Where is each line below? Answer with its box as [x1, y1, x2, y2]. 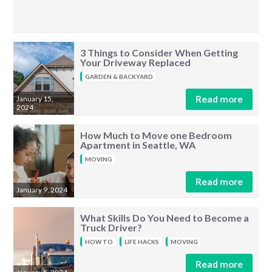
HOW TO [85, 238, 114, 245]
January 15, [16, 94, 54, 103]
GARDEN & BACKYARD [85, 73, 154, 80]
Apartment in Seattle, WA [80, 139, 196, 151]
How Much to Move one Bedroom [80, 129, 233, 141]
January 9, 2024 [16, 185, 68, 194]
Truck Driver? [80, 222, 143, 233]
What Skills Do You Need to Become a [80, 212, 250, 223]
